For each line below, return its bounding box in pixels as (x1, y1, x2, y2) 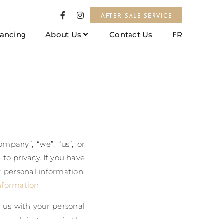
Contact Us (109, 30, 153, 39)
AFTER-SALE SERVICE (101, 11, 172, 20)
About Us (45, 30, 81, 39)
